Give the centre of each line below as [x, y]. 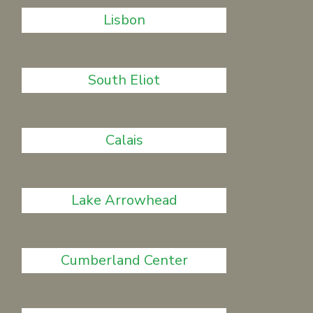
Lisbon [124, 20]
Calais [124, 140]
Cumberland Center [124, 260]
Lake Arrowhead [124, 200]
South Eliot [124, 80]
